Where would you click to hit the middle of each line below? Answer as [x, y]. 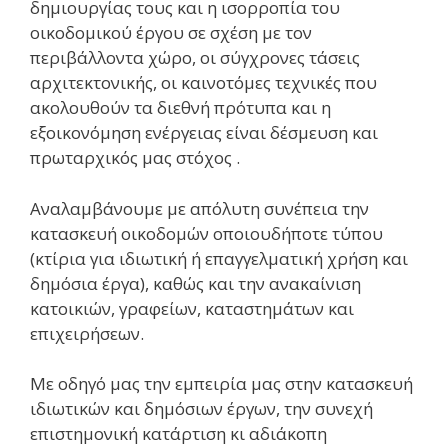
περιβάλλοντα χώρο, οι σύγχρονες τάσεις [195, 58]
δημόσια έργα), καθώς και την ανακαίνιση [195, 283]
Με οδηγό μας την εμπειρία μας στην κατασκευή [221, 384]
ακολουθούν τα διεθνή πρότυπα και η [180, 108]
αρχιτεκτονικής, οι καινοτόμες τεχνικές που [203, 83]
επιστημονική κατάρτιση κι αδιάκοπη [178, 434]
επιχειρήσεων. [87, 333]
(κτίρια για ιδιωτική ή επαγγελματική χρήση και [219, 258]
